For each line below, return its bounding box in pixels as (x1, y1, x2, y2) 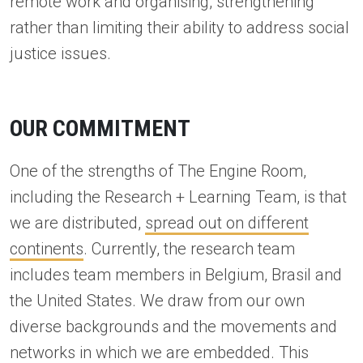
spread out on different (145, 212, 309, 233)
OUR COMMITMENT (10, 114, 190, 142)
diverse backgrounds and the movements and (10, 316, 337, 336)
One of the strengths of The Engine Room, (10, 160, 306, 181)
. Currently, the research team (83, 238, 295, 258)
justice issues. (10, 43, 115, 63)
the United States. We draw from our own (10, 290, 305, 310)
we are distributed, (10, 212, 145, 233)
